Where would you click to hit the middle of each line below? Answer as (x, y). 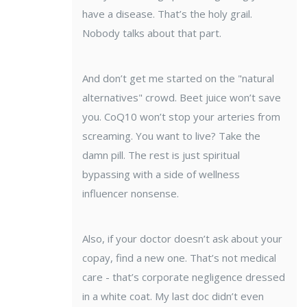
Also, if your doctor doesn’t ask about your (182, 239)
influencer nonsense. (131, 194)
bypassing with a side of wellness (161, 174)
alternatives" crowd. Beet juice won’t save (182, 98)
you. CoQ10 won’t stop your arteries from (181, 117)
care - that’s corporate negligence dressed (184, 277)
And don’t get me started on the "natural (178, 78)
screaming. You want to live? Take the (171, 136)
